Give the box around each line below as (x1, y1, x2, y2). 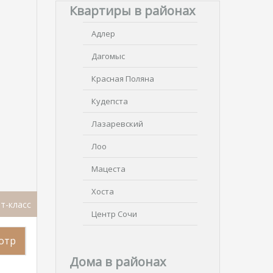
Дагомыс (91, 51, 125, 62)
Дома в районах (69, 253, 166, 270)
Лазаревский (91, 118, 143, 129)
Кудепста (91, 96, 128, 107)
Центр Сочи (91, 208, 137, 219)
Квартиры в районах (69, 2, 195, 19)
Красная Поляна (91, 73, 154, 84)
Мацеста (91, 163, 126, 174)
